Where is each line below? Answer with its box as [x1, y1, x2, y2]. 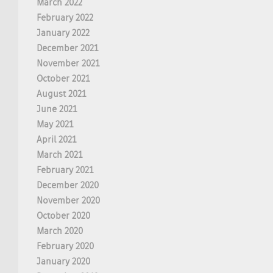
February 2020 [37, 242, 94, 251]
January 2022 [37, 29, 90, 38]
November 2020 [37, 196, 100, 205]
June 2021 [37, 105, 77, 114]
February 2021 [37, 166, 93, 175]
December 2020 [37, 181, 99, 190]
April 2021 [37, 135, 76, 144]
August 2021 [37, 90, 86, 99]
